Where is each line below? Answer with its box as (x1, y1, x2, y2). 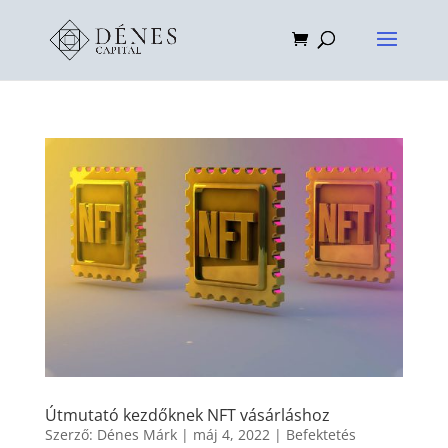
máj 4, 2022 (192, 424, 270, 444)
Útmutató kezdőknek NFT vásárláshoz (44, 403, 330, 426)
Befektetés (285, 424, 356, 444)
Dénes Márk (96, 424, 177, 444)
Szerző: (44, 424, 97, 444)
